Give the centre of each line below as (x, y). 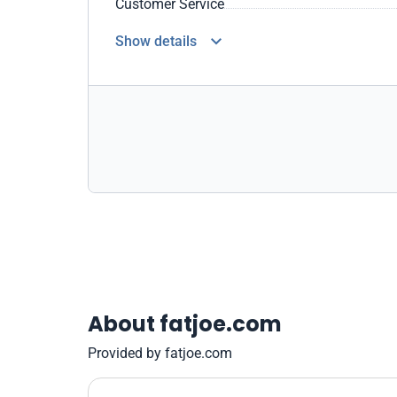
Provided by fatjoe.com (160, 353)
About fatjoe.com (185, 324)
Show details (156, 41)
